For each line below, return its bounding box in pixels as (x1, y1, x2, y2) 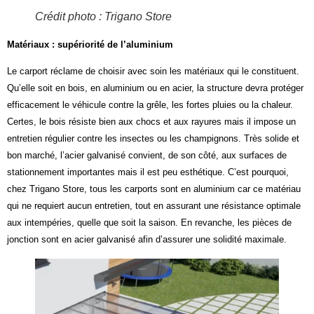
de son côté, (168, 150, 219, 161)
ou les (157, 133, 184, 144)
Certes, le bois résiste (7, 116, 99, 128)
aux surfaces (219, 150, 277, 161)
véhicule (69, 100, 109, 111)
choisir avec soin (98, 66, 167, 77)
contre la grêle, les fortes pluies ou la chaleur (109, 100, 290, 111)
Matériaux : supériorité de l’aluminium (7, 39, 173, 50)
